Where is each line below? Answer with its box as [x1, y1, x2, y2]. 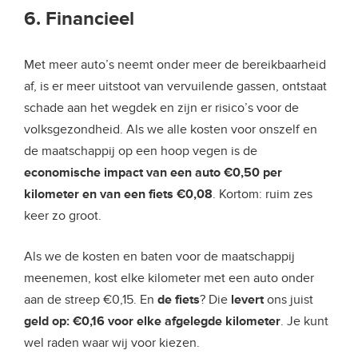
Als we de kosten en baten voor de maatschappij [24, 248, 295, 265]
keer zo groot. [24, 207, 101, 224]
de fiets [157, 291, 200, 308]
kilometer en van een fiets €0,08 [24, 185, 213, 202]
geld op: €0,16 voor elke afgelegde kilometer [24, 312, 280, 329]
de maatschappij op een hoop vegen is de [24, 142, 257, 159]
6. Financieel [24, 6, 134, 30]
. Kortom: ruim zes [213, 185, 312, 202]
